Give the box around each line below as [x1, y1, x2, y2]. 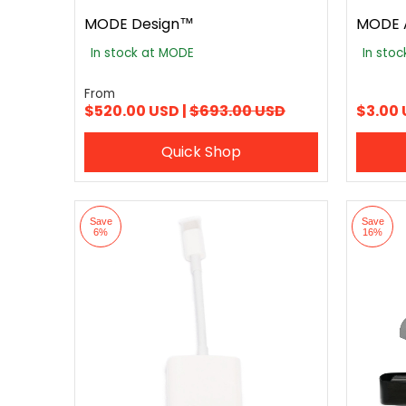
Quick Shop [161, 141, 241, 162]
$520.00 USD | [84, 101, 189, 121]
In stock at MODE [91, 44, 194, 62]
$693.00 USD [189, 101, 285, 121]
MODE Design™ [84, 14, 194, 34]
